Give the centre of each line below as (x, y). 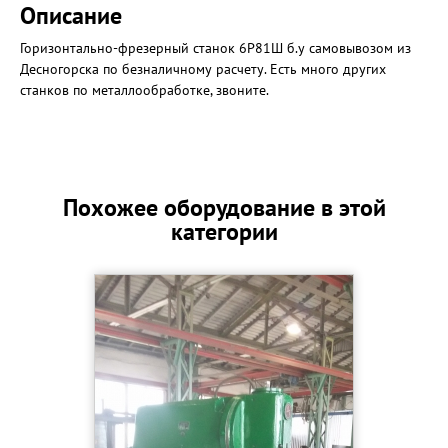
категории (224, 231)
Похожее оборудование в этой (224, 207)
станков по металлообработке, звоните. (144, 90)
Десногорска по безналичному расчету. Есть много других (203, 69)
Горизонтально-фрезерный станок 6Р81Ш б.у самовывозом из (215, 48)
